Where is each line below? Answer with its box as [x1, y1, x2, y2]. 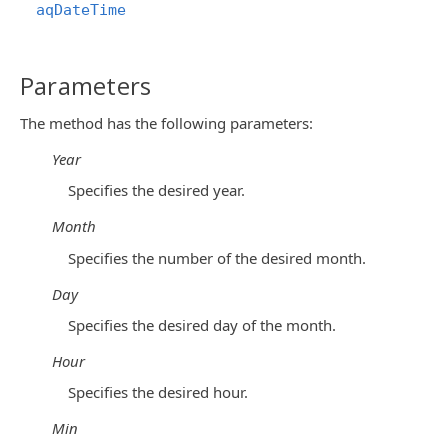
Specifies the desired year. [68, 180, 245, 201]
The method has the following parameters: [20, 113, 313, 133]
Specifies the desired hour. [68, 382, 248, 402]
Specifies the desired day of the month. [68, 314, 336, 335]
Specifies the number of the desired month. [68, 247, 366, 268]
